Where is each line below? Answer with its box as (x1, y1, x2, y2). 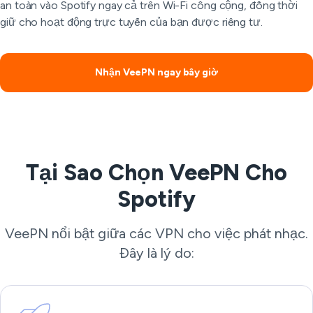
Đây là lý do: (119, 245, 194, 261)
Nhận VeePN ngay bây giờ (95, 66, 218, 78)
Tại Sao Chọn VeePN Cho (26, 159, 287, 186)
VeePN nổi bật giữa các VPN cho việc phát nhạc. (5, 225, 308, 242)
